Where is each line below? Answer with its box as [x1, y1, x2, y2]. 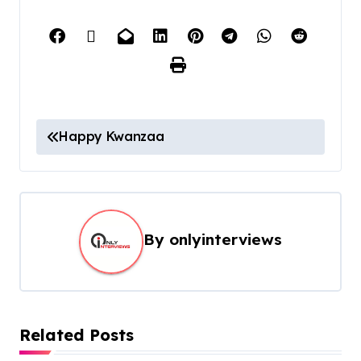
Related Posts [19, 325, 134, 346]
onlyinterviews [169, 230, 282, 250]
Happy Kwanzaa [59, 128, 164, 145]
